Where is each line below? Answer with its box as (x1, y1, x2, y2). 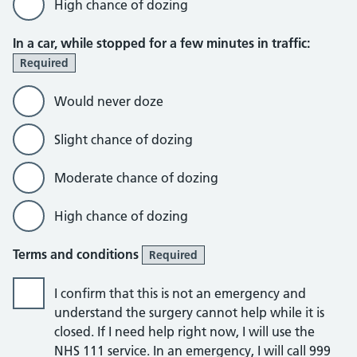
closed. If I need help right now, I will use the (54, 324, 315, 339)
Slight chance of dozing (54, 131, 193, 147)
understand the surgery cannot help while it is (54, 304, 324, 320)
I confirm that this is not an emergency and (54, 285, 306, 301)
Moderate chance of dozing (54, 170, 218, 186)
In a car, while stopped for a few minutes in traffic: (13, 35, 310, 51)
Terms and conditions (13, 246, 142, 262)
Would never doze (54, 93, 163, 109)
